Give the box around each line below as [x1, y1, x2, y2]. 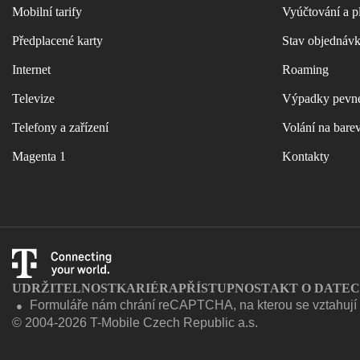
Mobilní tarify [12, 5, 82, 18]
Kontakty [282, 149, 329, 163]
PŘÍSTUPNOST [178, 281, 270, 295]
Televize [12, 92, 55, 105]
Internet [12, 63, 51, 76]
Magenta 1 [12, 149, 66, 163]
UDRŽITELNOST [12, 281, 117, 295]
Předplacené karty [12, 34, 103, 47]
